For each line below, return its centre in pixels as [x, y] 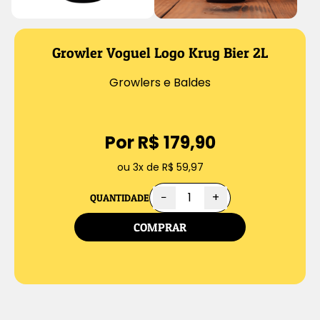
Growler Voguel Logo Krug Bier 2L [160, 53]
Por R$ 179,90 [160, 142]
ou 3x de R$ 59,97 [160, 167]
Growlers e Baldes [160, 82]
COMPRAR [160, 227]
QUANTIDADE [119, 197]
